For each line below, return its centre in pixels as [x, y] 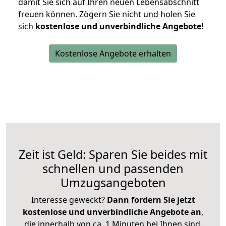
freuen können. [49, 14]
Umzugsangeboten [113, 183]
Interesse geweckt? [69, 200]
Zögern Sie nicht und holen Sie [137, 14]
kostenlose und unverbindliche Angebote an [112, 212]
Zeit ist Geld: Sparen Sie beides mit [113, 155]
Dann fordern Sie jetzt [151, 200]
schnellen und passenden [113, 169]
